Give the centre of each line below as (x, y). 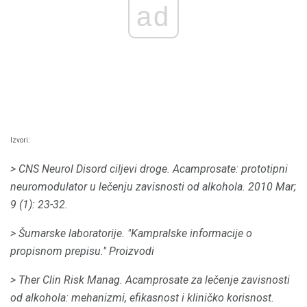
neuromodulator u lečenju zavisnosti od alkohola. (128, 187)
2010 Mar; (272, 187)
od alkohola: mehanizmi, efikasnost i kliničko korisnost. (142, 298)
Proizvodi (132, 251)
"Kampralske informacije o (190, 234)
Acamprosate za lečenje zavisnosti (208, 280)
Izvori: (20, 140)
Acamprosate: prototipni (230, 169)
